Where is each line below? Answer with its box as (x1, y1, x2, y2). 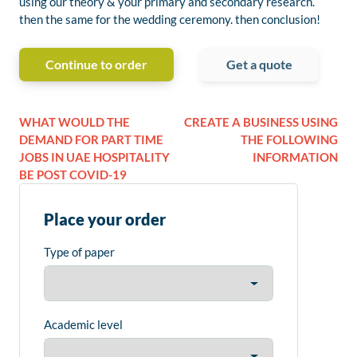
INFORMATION (253, 150, 338, 165)
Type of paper (44, 245, 115, 260)
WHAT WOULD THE (19, 115, 130, 130)
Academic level (44, 317, 123, 332)
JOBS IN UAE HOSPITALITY (19, 150, 170, 165)
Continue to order (45, 57, 147, 73)
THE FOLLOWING (241, 132, 338, 147)
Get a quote (226, 57, 292, 73)
